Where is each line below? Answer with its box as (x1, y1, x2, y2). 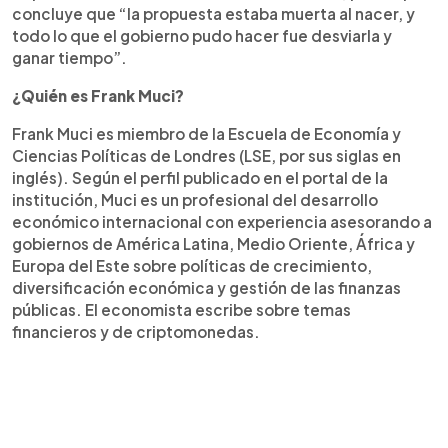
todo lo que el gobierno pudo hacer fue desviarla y (12, 26, 392, 45)
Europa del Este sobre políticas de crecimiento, (12, 256, 372, 275)
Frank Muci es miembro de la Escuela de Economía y (12, 124, 401, 143)
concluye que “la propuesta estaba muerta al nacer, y (12, 4, 415, 23)
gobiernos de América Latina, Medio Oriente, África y (12, 234, 415, 253)
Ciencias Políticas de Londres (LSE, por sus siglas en (12, 146, 401, 165)
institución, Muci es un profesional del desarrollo (12, 190, 378, 209)
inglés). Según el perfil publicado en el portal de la (12, 168, 388, 187)
